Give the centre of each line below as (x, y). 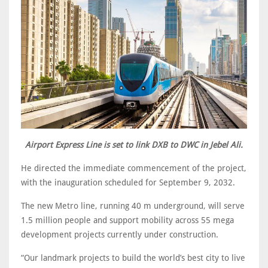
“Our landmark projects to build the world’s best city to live (133, 258)
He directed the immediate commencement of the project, (134, 168)
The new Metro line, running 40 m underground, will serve (133, 205)
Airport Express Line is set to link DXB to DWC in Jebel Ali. (134, 144)
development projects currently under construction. (120, 234)
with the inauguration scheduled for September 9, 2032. (128, 182)
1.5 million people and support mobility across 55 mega (127, 220)
